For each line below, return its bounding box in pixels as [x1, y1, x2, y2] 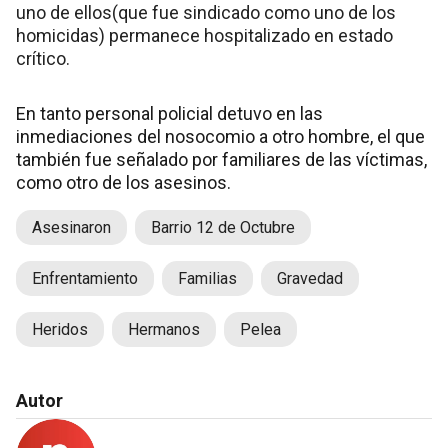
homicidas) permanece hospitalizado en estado [16, 24, 393, 46]
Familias [178, 268, 237, 288]
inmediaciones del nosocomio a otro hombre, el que [16, 125, 425, 147]
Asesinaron [32, 217, 111, 237]
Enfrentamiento [32, 268, 138, 288]
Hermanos [128, 319, 200, 339]
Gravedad [277, 268, 343, 288]
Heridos [32, 319, 88, 339]
